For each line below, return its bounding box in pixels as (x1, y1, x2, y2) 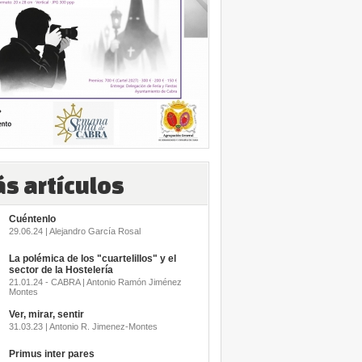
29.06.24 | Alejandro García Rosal (8, 226, 141, 236)
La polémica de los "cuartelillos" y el (8, 253, 176, 264)
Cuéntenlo (8, 213, 56, 225)
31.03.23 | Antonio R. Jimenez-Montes (8, 322, 158, 331)
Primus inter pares (8, 348, 95, 360)
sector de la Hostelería (8, 264, 113, 276)
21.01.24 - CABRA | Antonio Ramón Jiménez (8, 277, 182, 287)
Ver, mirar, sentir (8, 309, 84, 320)
